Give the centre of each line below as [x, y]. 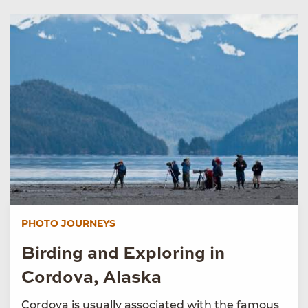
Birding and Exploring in [123, 254]
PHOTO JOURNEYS [68, 224]
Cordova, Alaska [91, 278]
